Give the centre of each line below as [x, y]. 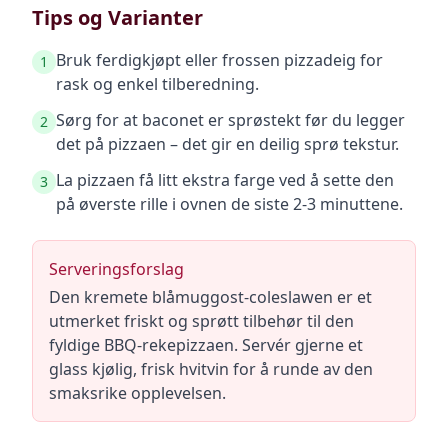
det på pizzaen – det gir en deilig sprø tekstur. [227, 144]
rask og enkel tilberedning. [157, 84]
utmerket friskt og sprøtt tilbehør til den [201, 321]
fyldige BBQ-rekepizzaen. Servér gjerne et [206, 345]
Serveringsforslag [116, 269]
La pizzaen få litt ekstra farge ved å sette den [225, 180]
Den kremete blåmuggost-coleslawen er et [210, 297]
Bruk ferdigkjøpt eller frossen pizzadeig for [219, 60]
